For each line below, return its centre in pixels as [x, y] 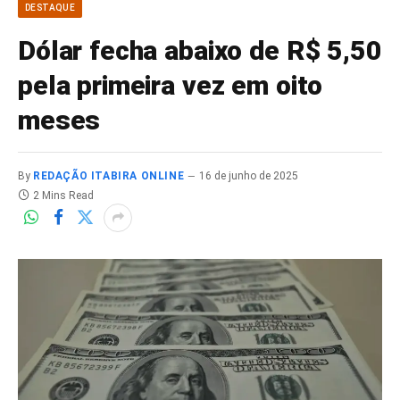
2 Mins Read [63, 195]
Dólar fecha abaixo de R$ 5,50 [200, 50]
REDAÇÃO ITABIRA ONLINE [109, 175]
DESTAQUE [50, 7]
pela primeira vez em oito [171, 85]
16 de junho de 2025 [249, 175]
